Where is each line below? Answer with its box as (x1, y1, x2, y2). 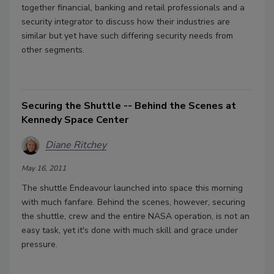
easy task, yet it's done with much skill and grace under (21, 224, 238, 236)
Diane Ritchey (45, 138, 106, 152)
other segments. (21, 43, 84, 56)
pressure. (21, 238, 57, 250)
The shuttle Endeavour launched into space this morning (21, 182, 243, 194)
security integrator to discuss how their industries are (21, 15, 230, 28)
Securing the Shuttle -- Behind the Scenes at (21, 98, 236, 113)
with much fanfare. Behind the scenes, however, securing (21, 196, 245, 208)
